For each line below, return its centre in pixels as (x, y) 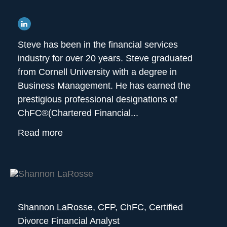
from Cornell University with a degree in (97, 72)
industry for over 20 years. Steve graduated (105, 59)
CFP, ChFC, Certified (140, 207)
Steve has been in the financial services (98, 45)
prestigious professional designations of (98, 100)
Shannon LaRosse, (58, 207)
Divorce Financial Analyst (69, 221)
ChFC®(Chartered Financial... (78, 113)
